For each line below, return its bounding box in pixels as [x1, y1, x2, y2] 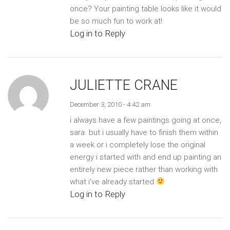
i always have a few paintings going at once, [69, 115, 221, 125]
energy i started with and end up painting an [69, 152, 221, 162]
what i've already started [69, 177, 156, 186]
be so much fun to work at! [69, 16, 162, 26]
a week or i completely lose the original [69, 140, 205, 149]
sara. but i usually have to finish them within [69, 127, 218, 137]
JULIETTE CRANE [69, 76, 178, 93]
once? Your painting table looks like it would [69, 4, 221, 13]
